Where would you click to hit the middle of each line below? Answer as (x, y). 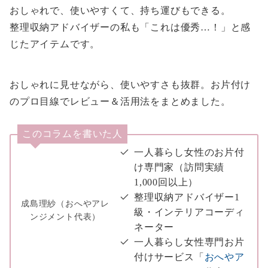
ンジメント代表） (65, 217)
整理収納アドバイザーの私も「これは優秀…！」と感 (130, 28)
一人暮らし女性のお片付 (189, 153)
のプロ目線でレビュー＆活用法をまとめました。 (120, 102)
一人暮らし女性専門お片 (189, 242)
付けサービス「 (169, 257)
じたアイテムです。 (55, 44)
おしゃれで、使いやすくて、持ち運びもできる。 (120, 11)
